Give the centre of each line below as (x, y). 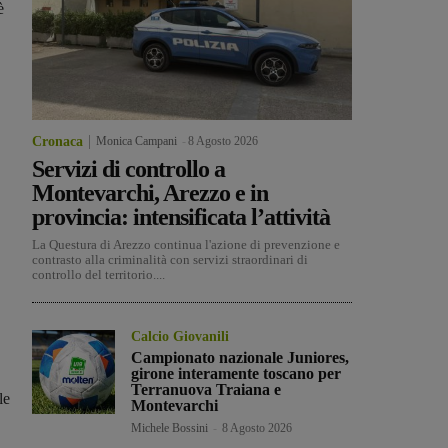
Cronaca (57, 142)
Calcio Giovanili (180, 337)
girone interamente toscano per (236, 374)
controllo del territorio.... (98, 275)
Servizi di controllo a (128, 169)
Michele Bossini (170, 428)
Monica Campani (136, 141)
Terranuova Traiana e (206, 390)
